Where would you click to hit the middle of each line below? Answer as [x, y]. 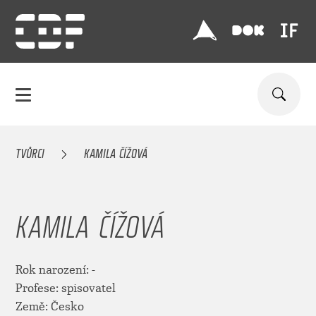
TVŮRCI [30, 151]
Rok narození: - [55, 270]
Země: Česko [49, 307]
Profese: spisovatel [65, 288]
